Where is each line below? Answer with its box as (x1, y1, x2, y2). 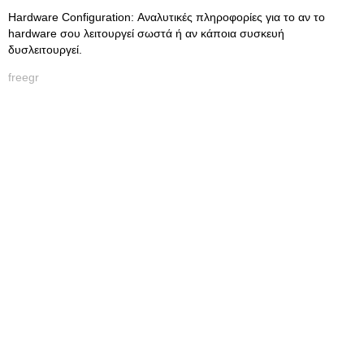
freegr (8, 71, 39, 84)
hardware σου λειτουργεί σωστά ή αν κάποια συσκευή (8, 27, 284, 40)
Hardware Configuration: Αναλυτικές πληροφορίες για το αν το (8, 11, 325, 24)
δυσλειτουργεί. (8, 43, 82, 56)
